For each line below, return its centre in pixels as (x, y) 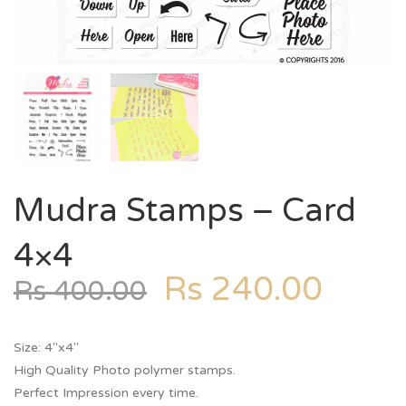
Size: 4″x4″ (46, 348)
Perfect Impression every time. (106, 393)
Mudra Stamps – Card (185, 211)
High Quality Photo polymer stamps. (125, 370)
